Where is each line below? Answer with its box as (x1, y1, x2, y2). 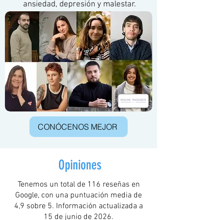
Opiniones (58, 157, 102, 173)
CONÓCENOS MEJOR (37, 122, 117, 132)
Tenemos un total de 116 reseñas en (17, 180, 140, 190)
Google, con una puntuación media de (15, 191, 142, 200)
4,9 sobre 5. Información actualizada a (14, 201, 143, 211)
